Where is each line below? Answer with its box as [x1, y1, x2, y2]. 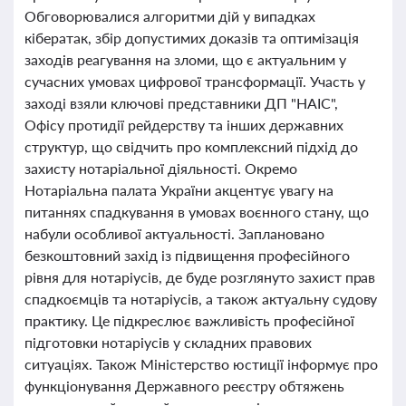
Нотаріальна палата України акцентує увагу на [24, 181, 333, 198]
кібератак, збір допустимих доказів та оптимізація [24, 29, 359, 46]
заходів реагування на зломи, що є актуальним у [24, 51, 346, 68]
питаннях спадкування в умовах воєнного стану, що [24, 203, 369, 220]
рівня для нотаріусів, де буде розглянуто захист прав [24, 268, 376, 285]
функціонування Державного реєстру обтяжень [24, 377, 344, 394]
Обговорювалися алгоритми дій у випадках [24, 7, 315, 24]
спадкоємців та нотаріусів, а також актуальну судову [24, 290, 378, 307]
